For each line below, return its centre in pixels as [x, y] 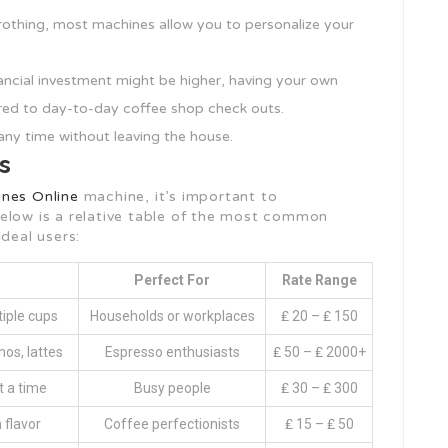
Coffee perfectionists [172, 424]
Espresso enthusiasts [172, 352]
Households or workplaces [172, 316]
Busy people [172, 388]
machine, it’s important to [178, 196]
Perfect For [172, 280]
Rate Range [319, 280]
